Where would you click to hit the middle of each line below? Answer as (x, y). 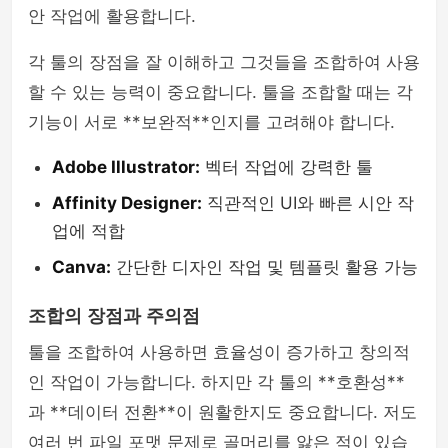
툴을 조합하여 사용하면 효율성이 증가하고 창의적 (219, 352)
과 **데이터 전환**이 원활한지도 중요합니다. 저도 (222, 412)
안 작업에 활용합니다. (112, 16)
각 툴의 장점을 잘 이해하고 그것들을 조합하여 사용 (224, 62)
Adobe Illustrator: (126, 167)
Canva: (81, 267)
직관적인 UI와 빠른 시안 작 (308, 203)
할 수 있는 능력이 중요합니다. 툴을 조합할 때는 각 (220, 92)
